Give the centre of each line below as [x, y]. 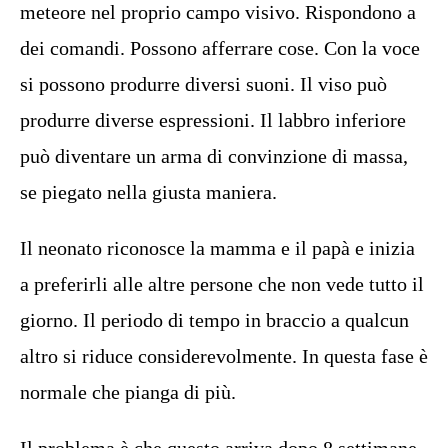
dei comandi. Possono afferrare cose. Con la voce [220, 48]
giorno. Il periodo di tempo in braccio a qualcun [214, 320]
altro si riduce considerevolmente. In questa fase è [224, 356]
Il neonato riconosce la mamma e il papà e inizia [217, 248]
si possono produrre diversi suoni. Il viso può [203, 84]
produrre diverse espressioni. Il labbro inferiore [213, 120]
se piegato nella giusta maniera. [148, 192]
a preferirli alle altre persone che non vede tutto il [222, 284]
